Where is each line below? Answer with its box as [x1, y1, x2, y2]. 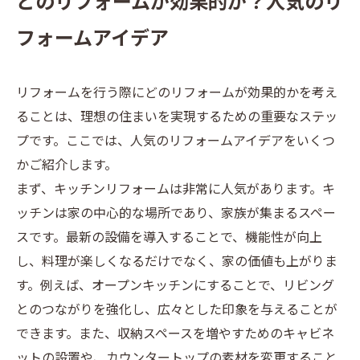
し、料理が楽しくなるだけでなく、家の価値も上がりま [16, 252, 337, 273]
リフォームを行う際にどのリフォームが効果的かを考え [16, 83, 337, 104]
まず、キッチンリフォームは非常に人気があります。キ [16, 179, 335, 201]
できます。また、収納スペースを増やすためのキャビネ [16, 324, 334, 346]
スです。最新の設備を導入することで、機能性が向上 [16, 227, 322, 249]
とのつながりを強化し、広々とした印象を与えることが [16, 300, 337, 321]
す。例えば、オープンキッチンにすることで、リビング [16, 276, 334, 297]
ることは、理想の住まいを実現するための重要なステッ [16, 107, 337, 129]
